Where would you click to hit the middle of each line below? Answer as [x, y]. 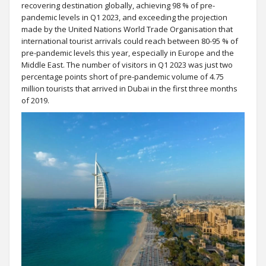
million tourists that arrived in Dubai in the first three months [129, 88]
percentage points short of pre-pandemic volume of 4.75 [123, 77]
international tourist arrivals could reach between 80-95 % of [130, 41]
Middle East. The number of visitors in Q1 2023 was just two [127, 65]
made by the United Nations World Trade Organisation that [127, 29]
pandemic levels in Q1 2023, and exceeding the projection [124, 17]
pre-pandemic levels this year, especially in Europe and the [128, 53]
